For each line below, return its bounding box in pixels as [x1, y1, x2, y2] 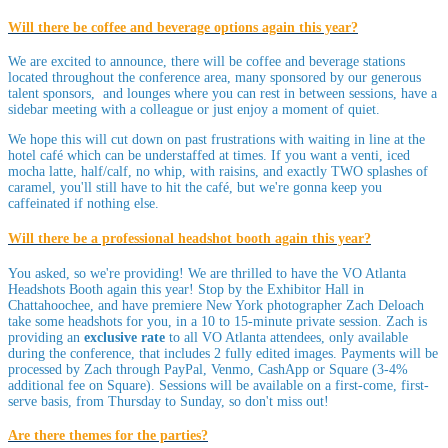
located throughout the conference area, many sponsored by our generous [8, 70, 421, 86]
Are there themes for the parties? [8, 428, 208, 444]
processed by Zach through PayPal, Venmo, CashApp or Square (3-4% [8, 361, 408, 377]
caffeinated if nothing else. [8, 196, 159, 212]
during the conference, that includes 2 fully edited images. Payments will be [8, 345, 438, 361]
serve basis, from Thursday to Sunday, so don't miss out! [8, 393, 329, 409]
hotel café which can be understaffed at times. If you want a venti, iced [8, 148, 410, 164]
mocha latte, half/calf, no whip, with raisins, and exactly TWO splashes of [8, 164, 428, 180]
